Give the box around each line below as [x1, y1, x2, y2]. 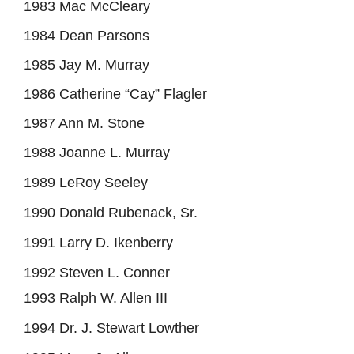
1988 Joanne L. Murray [24, 144, 170, 160]
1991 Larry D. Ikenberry [24, 234, 173, 250]
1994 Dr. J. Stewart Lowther [24, 319, 199, 336]
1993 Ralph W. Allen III [24, 289, 168, 306]
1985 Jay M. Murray [24, 56, 149, 73]
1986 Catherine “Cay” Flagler [24, 85, 207, 102]
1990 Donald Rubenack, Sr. [24, 204, 198, 220]
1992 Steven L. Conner [24, 264, 170, 281]
